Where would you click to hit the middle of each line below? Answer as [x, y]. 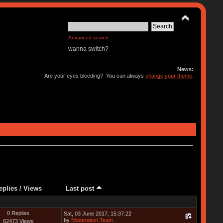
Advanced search [89, 38]
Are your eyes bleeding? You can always [95, 76]
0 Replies [18, 213]
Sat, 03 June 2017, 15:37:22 [97, 213]
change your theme [169, 76]
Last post [81, 188]
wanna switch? [89, 49]
